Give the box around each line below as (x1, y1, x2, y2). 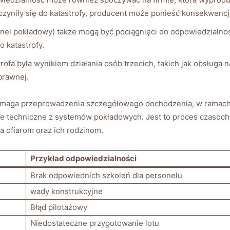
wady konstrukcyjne (30, 186, 103, 196)
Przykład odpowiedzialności (30, 153, 137, 163)
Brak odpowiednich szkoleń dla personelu (30, 170, 182, 180)
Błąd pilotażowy (30, 202, 87, 212)
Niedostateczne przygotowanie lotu (30, 218, 159, 228)
